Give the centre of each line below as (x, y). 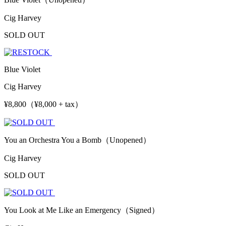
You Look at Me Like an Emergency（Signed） (82, 210)
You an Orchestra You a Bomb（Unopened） (77, 140)
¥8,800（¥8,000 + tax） (43, 104)
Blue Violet (22, 69)
